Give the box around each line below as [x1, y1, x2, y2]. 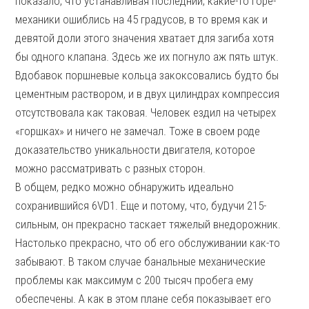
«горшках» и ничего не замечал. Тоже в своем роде [15, 124, 261, 138]
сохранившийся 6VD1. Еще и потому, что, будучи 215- [15, 199, 267, 212]
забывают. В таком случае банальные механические [15, 255, 266, 268]
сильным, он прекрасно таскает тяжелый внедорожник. [15, 217, 281, 231]
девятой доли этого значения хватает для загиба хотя [15, 31, 275, 45]
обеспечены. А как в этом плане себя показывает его [15, 292, 272, 306]
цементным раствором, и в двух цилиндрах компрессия [15, 87, 280, 101]
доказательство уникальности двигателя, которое [15, 143, 256, 157]
